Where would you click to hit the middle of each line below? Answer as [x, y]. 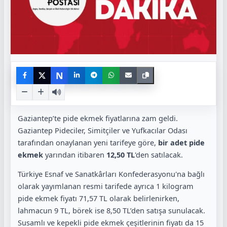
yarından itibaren [75, 154]
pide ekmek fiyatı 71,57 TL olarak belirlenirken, [99, 198]
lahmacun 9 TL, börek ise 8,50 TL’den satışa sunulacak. [111, 211]
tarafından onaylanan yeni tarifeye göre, [88, 142]
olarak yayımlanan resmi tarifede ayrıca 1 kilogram [106, 186]
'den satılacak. [159, 154]
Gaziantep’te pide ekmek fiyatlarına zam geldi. [98, 118]
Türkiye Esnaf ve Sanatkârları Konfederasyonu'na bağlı [111, 174]
